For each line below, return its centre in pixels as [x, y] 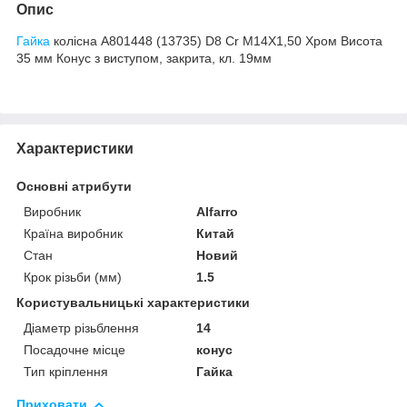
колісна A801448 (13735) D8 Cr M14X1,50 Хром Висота [216, 40]
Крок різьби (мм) [73, 277]
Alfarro [218, 211]
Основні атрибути [74, 186]
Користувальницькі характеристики [133, 302]
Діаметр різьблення [81, 328]
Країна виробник [73, 233]
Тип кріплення [66, 371]
